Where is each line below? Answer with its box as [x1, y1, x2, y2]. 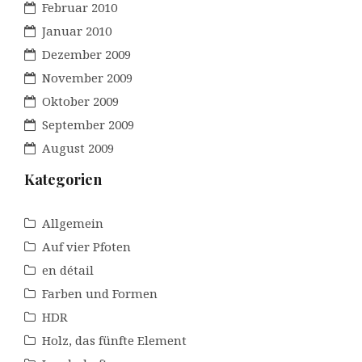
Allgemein [42, 214, 103, 231]
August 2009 [42, 139, 114, 156]
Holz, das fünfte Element [42, 331, 187, 348]
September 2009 [42, 116, 134, 133]
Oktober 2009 [42, 92, 119, 109]
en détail [42, 261, 94, 278]
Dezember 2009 [42, 45, 131, 62]
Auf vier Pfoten [42, 238, 131, 255]
